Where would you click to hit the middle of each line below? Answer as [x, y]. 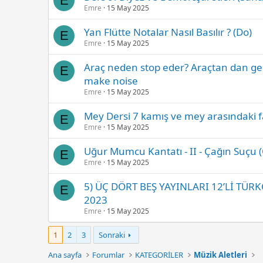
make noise [111, 80]
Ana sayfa [65, 255]
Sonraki [112, 235]
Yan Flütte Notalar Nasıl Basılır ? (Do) [168, 32]
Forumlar [109, 255]
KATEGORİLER [159, 255]
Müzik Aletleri [221, 255]
